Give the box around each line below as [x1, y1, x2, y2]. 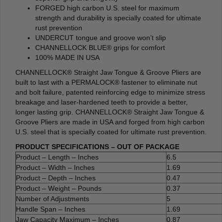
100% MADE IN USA [35, 54, 100, 62]
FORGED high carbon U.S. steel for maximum [35, 4, 179, 12]
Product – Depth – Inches [16, 174, 96, 182]
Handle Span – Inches [16, 205, 85, 214]
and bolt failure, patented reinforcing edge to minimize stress [15, 88, 205, 97]
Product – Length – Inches [16, 153, 99, 162]
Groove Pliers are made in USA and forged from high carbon [15, 118, 205, 126]
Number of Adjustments [16, 195, 89, 203]
